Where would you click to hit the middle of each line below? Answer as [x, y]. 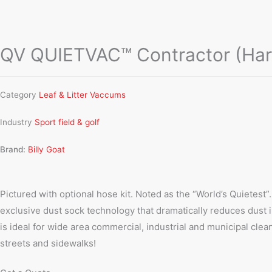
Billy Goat [46, 149]
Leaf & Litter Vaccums [82, 94]
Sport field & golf [67, 122]
